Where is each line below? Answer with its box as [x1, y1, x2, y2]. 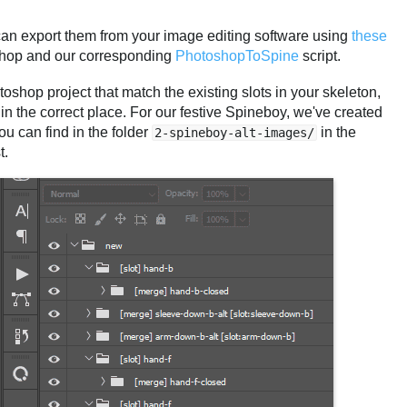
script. [299, 48, 341, 65]
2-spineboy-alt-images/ [154, 124, 314, 140]
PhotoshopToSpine [175, 48, 299, 65]
